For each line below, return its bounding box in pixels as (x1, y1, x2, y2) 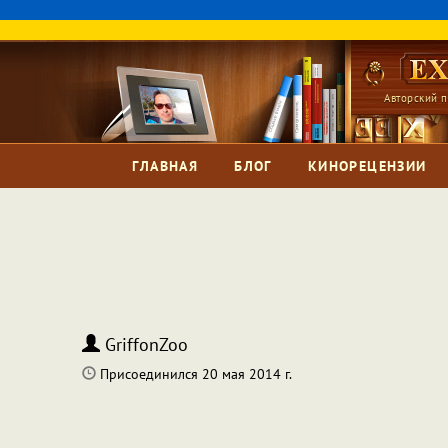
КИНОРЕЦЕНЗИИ (307, 157, 427, 175)
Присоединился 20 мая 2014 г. (96, 365, 292, 383)
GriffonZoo (100, 333, 188, 356)
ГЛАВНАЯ (132, 157, 199, 175)
